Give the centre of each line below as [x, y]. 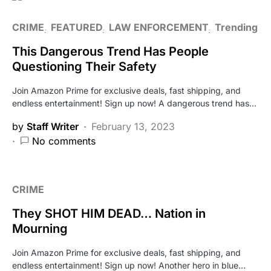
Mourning [40, 229]
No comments [64, 141]
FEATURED [77, 27]
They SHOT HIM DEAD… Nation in [109, 214]
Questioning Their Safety [84, 67]
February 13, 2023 [133, 126]
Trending [236, 27]
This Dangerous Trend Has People [110, 51]
